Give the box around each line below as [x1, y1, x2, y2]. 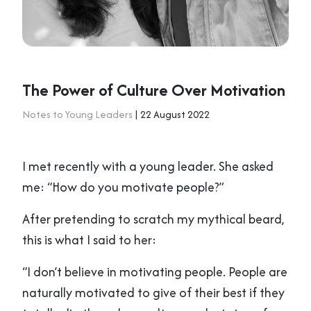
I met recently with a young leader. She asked [22, 156, 274, 176]
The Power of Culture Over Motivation [22, 78, 285, 101]
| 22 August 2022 [133, 106, 210, 121]
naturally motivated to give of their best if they [22, 283, 285, 302]
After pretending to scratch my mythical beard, [22, 209, 284, 228]
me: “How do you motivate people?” [22, 177, 224, 196]
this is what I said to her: [22, 230, 156, 249]
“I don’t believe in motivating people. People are [22, 262, 287, 281]
